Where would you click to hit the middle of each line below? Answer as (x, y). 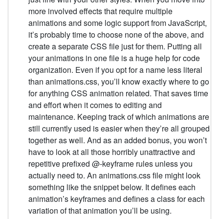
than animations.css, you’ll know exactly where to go (119, 81)
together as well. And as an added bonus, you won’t (118, 140)
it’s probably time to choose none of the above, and (116, 34)
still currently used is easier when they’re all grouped (119, 128)
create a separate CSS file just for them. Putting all (115, 46)
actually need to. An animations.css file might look (115, 175)
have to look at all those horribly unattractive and (112, 152)
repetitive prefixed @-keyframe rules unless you (111, 163)
